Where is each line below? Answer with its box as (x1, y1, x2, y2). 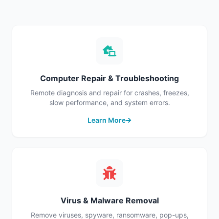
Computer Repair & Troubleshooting (40, 73, 179, 83)
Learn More (88, 116, 126, 124)
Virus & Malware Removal (60, 196, 159, 205)
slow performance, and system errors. (49, 98, 170, 107)
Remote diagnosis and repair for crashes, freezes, (30, 88, 189, 97)
